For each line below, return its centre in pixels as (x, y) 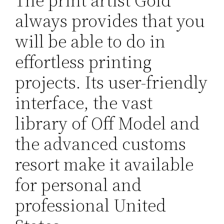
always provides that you (110, 21)
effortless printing (83, 62)
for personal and (78, 185)
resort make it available (104, 164)
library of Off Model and (107, 123)
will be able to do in (90, 41)
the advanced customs (101, 144)
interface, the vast (84, 103)
